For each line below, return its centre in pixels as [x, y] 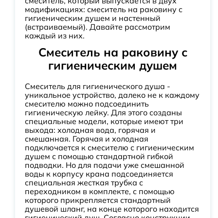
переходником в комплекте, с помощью [100, 191]
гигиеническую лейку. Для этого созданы [103, 112]
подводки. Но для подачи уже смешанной [105, 165]
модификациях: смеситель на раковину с [104, 9]
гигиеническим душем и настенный [93, 18]
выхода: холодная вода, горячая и [90, 130]
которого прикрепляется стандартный [98, 200]
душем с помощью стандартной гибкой [99, 156]
